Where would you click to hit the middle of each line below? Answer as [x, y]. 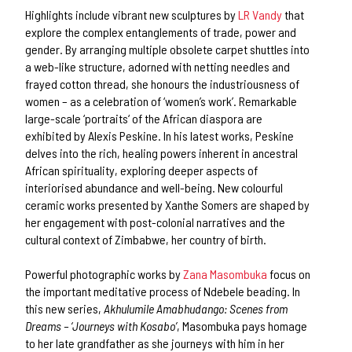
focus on [289, 273]
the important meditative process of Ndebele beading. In [163, 291]
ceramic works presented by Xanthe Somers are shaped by [168, 204]
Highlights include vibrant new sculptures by [132, 14]
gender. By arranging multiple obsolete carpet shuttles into [168, 49]
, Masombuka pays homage [242, 325]
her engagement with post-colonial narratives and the [156, 222]
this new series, [65, 308]
